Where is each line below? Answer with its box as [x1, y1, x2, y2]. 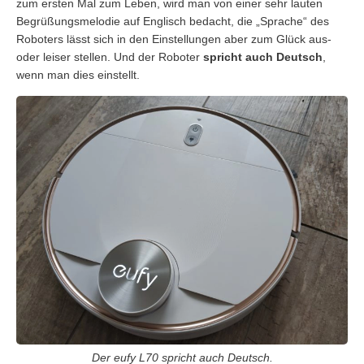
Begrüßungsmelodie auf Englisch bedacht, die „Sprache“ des [16, 15, 329, 28]
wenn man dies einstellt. [16, 68, 140, 82]
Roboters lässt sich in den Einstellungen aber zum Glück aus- [16, 32, 331, 46]
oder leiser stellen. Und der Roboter [16, 50, 203, 64]
